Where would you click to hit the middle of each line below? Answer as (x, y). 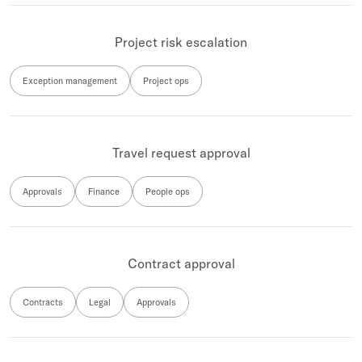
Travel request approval (181, 153)
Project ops (166, 81)
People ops (168, 192)
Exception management (70, 81)
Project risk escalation (181, 42)
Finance (104, 192)
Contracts (43, 302)
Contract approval (181, 263)
